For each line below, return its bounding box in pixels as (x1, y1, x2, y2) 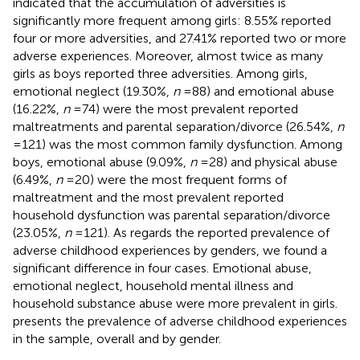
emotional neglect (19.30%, (13, 83, 173, 99)
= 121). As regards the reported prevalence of (72, 224, 329, 240)
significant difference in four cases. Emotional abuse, (13, 260, 312, 276)
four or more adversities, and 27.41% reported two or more (13, 30, 346, 46)
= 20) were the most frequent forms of (63, 171, 287, 187)
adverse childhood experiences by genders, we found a (13, 242, 327, 258)
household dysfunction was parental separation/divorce (13, 207, 330, 223)
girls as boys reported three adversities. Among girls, (13, 65, 308, 81)
